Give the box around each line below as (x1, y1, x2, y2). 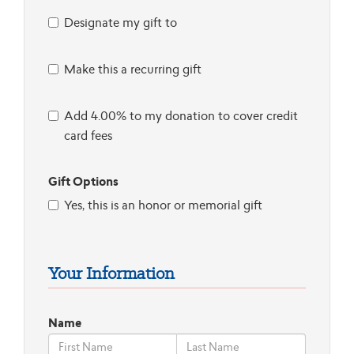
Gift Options (48, 172, 119, 190)
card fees (64, 126, 112, 144)
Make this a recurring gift (64, 60, 201, 77)
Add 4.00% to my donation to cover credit (64, 107, 298, 124)
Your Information (48, 261, 175, 284)
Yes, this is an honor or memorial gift (64, 196, 262, 213)
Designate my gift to (64, 13, 177, 31)
